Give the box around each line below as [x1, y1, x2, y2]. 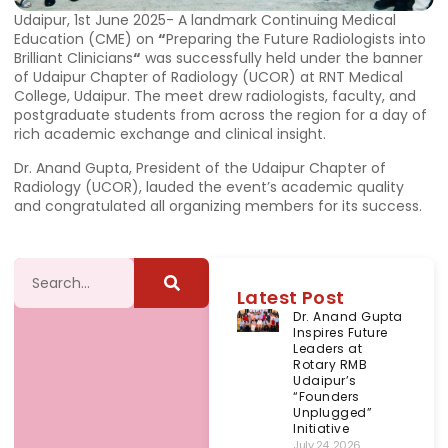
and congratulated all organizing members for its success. [14, 195, 422, 216]
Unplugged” [293, 404, 373, 422]
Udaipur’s [293, 372, 357, 390]
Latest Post [237, 285, 345, 311]
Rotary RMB [293, 356, 368, 374]
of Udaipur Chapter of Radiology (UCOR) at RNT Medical [14, 67, 403, 88]
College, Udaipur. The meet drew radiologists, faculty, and [14, 86, 416, 107]
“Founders [293, 388, 360, 406]
